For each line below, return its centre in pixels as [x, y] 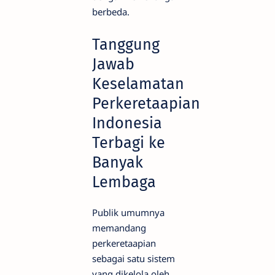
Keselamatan [138, 84]
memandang [119, 228]
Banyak [118, 163]
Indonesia [127, 123]
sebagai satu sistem [134, 259]
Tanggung [126, 45]
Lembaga [124, 182]
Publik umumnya [128, 213]
